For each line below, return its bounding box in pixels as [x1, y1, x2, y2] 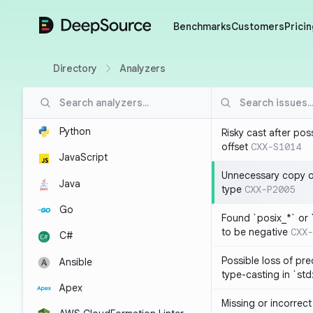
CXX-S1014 [251, 140, 301, 153]
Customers [231, 20, 284, 33]
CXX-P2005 [245, 183, 295, 196]
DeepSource [38, 17, 101, 31]
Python [57, 125, 91, 138]
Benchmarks [173, 20, 231, 33]
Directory [53, 62, 97, 75]
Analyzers [119, 62, 166, 75]
